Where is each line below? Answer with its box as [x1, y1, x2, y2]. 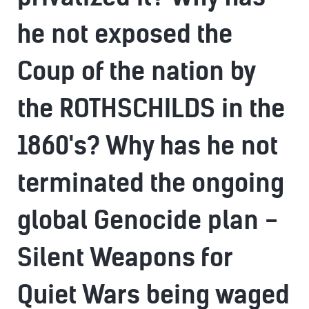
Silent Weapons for [17, 242, 232, 273]
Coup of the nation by [17, 56, 255, 87]
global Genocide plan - [17, 205, 278, 236]
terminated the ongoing [17, 168, 284, 199]
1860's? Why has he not [17, 130, 278, 161]
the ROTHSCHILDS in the [17, 93, 285, 124]
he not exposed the [17, 19, 232, 50]
